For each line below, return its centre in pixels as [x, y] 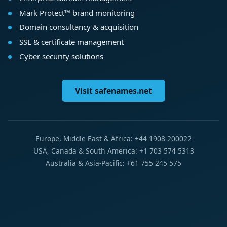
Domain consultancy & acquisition [79, 27]
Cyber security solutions [61, 56]
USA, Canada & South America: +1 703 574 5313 [113, 151]
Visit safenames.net [113, 91]
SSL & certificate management [71, 42]
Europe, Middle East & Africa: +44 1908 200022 [113, 139]
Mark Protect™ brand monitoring [77, 12]
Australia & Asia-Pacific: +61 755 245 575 [113, 163]
